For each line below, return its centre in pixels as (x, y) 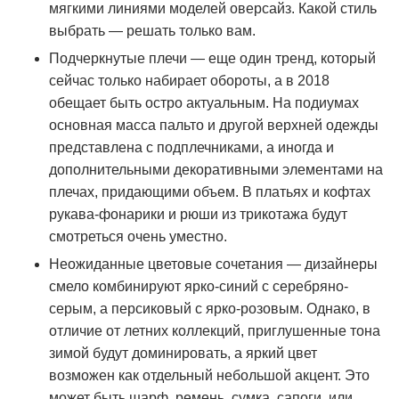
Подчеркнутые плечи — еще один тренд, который (212, 58)
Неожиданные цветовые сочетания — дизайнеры (213, 264)
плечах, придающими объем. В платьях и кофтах (210, 192)
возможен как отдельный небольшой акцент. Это (209, 375)
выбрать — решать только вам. (152, 31)
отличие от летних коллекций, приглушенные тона (215, 331)
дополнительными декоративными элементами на (216, 170)
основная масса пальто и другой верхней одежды (214, 125)
